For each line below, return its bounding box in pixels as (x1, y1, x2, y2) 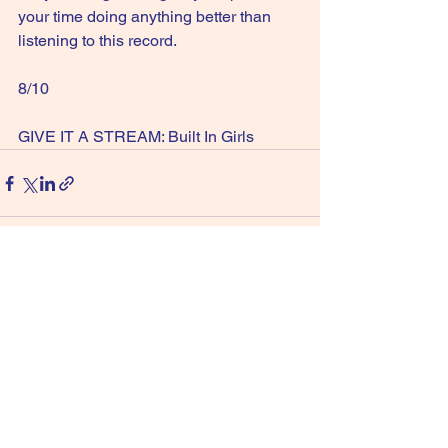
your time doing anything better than (18, 7, 275, 26)
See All (276, 288, 320, 304)
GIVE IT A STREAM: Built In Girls (18, 127, 254, 146)
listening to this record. (18, 31, 177, 50)
